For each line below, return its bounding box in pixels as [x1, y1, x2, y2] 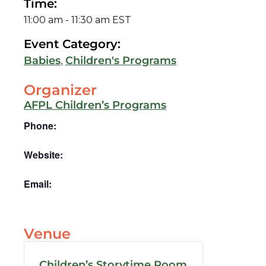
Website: [24, 148, 63, 162]
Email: [24, 177, 52, 191]
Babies [24, 54, 61, 68]
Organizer [24, 81, 97, 99]
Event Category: [24, 37, 121, 52]
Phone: [24, 119, 56, 133]
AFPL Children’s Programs [24, 99, 166, 112]
